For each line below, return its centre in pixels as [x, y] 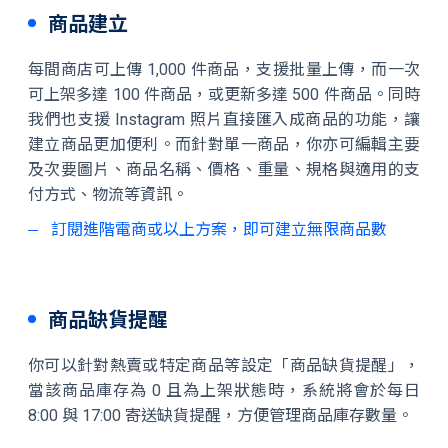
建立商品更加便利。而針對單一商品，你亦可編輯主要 [224, 144]
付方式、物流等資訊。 [108, 194]
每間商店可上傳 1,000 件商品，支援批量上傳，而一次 [224, 69]
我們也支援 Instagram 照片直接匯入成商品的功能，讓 [224, 119]
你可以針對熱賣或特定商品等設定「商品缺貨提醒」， [224, 365]
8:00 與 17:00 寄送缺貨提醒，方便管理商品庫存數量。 [220, 415]
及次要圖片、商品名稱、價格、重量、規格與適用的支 [224, 169]
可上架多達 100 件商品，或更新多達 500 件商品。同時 [224, 94]
